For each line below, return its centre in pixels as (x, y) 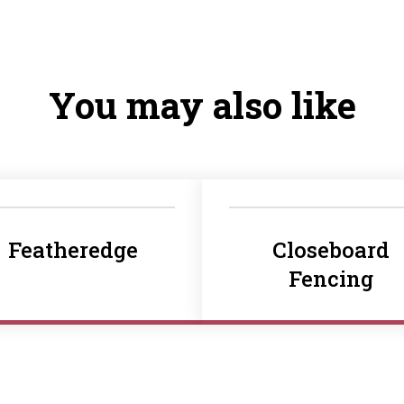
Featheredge (73, 250)
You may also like (202, 105)
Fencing (331, 279)
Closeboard (331, 250)
